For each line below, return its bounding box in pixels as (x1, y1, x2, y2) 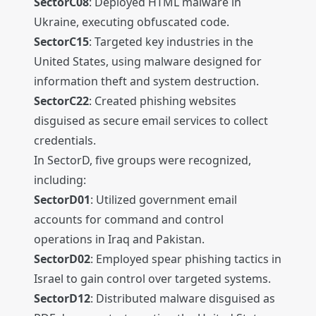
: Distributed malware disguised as (90, 291, 275, 307)
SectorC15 (34, 34, 89, 50)
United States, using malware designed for (34, 54, 262, 70)
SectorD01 (34, 192, 90, 208)
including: (34, 172, 86, 188)
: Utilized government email (90, 192, 237, 208)
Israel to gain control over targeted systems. (34, 271, 271, 287)
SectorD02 (34, 251, 90, 267)
